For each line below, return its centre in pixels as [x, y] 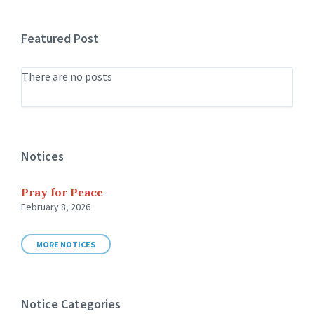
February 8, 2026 [56, 206]
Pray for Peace [62, 192]
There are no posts [67, 76]
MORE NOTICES [66, 244]
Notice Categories [71, 303]
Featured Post [60, 38]
